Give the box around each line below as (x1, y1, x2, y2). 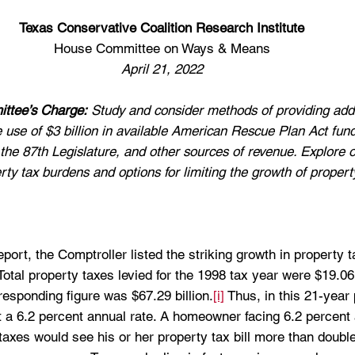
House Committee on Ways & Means (53, 40, 270, 56)
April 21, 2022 (120, 60, 203, 77)
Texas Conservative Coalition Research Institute (19, 19, 304, 36)
